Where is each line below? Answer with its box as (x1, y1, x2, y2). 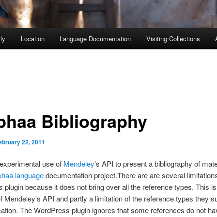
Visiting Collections (146, 34, 200, 44)
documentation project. (43, 170, 117, 181)
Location (20, 34, 45, 44)
